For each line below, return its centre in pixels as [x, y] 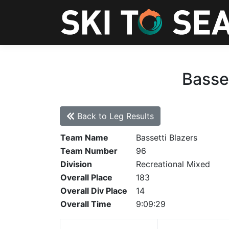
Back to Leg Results [114, 116]
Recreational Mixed [173, 164]
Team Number [89, 151]
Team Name [84, 138]
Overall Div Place [94, 191]
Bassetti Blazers [167, 138]
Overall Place [86, 177]
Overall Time [86, 204]
